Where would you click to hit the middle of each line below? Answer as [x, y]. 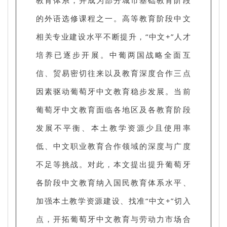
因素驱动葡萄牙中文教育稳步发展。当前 [113, 91]
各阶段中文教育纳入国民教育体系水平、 [113, 182]
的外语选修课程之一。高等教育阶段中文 [113, 18]
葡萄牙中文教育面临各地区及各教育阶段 [113, 109]
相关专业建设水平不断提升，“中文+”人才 [113, 36]
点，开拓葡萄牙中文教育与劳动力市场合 [113, 219]
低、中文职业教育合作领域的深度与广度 [113, 146]
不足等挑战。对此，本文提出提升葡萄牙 [113, 164]
